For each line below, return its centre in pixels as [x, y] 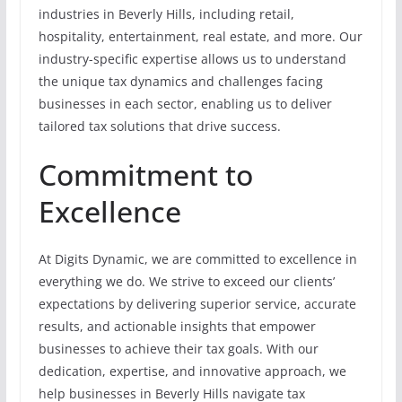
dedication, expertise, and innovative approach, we [192, 371]
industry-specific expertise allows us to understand [192, 58]
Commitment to [145, 174]
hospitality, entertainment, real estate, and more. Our [200, 36]
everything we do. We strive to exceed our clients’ [186, 281]
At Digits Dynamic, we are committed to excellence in [197, 258]
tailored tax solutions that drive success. [159, 126]
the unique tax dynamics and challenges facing [180, 81]
